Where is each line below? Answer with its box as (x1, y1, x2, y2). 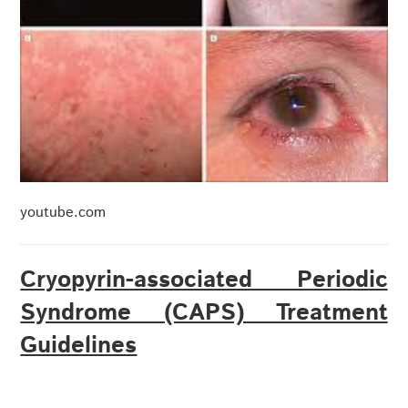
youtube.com (20, 202, 107, 224)
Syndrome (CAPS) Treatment (20, 296, 388, 331)
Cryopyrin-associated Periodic (20, 263, 388, 298)
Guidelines (20, 329, 138, 363)
